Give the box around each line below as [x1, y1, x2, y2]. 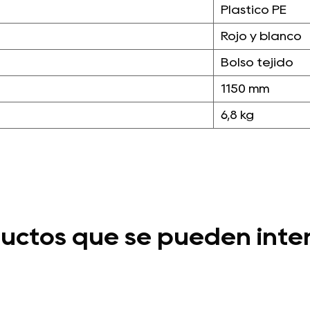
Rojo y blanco [221, 30, 302, 42]
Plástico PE [221, 4, 286, 15]
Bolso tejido [221, 57, 293, 68]
